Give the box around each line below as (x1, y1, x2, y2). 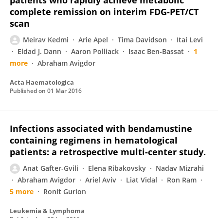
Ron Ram (167, 175, 197, 184)
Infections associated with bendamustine (10, 123, 192, 134)
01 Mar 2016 (47, 87, 82, 95)
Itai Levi (177, 35, 203, 44)
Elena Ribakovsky (88, 163, 146, 173)
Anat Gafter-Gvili (23, 163, 78, 173)
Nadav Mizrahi (156, 163, 204, 173)
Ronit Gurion (43, 187, 86, 196)
